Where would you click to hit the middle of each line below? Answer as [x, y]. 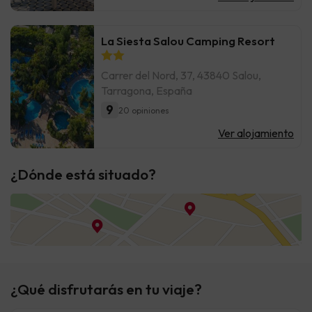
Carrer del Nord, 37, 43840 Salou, [181, 76]
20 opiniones [144, 110]
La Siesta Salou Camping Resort [188, 41]
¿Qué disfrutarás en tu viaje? [106, 289]
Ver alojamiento [256, 133]
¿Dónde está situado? [83, 174]
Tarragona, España [147, 91]
